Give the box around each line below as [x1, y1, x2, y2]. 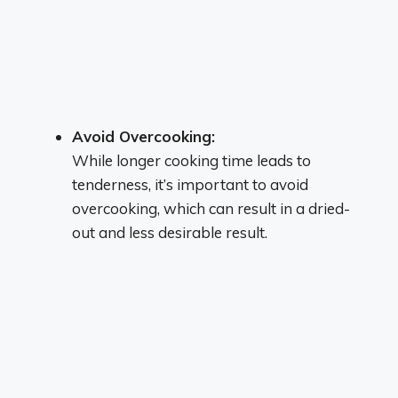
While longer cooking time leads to [72, 150, 311, 170]
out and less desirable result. [72, 222, 267, 242]
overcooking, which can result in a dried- [72, 198, 350, 218]
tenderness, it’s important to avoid [72, 174, 308, 194]
